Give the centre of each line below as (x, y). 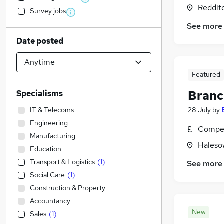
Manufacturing (53, 136)
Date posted (40, 41)
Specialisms (40, 94)
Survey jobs (48, 11)
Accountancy (50, 201)
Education (46, 149)
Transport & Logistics (62, 162)
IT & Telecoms (52, 110)
